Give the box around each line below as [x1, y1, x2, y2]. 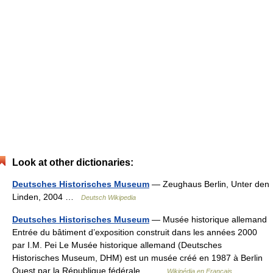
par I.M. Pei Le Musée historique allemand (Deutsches [12, 240, 222, 250]
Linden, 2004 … [12, 192, 81, 202]
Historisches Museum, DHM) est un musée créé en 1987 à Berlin [12, 253, 263, 263]
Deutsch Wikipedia [81, 194, 136, 202]
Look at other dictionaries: [12, 157, 133, 168]
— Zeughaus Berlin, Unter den [149, 179, 269, 190]
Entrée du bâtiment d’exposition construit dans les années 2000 [12, 227, 257, 238]
